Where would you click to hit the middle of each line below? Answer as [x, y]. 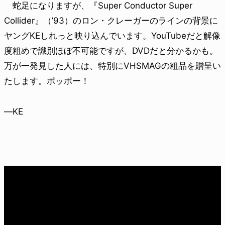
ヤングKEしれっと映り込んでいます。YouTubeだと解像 [112, 35]
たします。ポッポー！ [47, 81]
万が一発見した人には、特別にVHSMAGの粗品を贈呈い [113, 66]
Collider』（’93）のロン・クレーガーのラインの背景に [111, 20]
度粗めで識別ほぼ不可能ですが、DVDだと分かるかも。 [111, 50]
